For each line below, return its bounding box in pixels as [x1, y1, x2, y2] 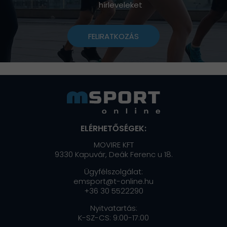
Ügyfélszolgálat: [84, 166, 143, 177]
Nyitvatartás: [90, 202, 137, 213]
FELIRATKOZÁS [88, 30, 139, 42]
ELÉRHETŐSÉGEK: [81, 122, 146, 134]
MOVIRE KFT [93, 139, 134, 150]
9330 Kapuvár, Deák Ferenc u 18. [54, 148, 173, 160]
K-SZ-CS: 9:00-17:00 [78, 212, 149, 223]
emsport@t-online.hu [73, 175, 154, 186]
